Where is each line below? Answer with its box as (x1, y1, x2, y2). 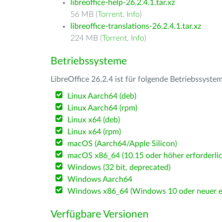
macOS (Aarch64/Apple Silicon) (67, 140, 177, 148)
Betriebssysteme (51, 56, 127, 66)
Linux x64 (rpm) (67, 128, 121, 136)
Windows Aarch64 (67, 175, 133, 183)
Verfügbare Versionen (51, 209, 149, 220)
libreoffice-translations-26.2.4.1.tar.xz (70, 22, 201, 30)
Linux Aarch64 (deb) (67, 92, 137, 100)
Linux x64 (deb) (67, 116, 120, 124)
